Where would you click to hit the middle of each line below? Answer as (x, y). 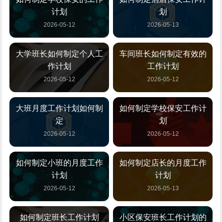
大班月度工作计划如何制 (59, 108)
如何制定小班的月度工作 (59, 163)
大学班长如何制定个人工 (59, 54)
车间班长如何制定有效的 (163, 54)
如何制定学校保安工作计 (163, 108)
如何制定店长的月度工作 (163, 163)
